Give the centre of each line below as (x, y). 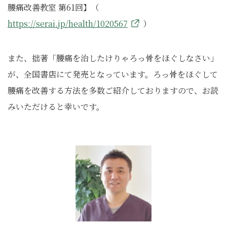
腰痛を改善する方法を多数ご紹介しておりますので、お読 (113, 90)
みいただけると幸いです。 (56, 107)
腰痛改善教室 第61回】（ (53, 7)
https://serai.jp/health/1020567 (68, 24)
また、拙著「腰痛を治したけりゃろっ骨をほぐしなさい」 (113, 58)
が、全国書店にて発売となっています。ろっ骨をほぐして (113, 74)
